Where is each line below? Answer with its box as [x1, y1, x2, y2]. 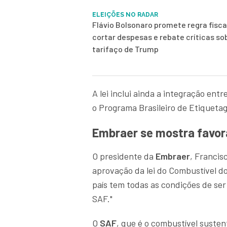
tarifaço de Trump [92, 44, 159, 54]
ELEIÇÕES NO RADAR [92, 11, 158, 19]
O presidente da [92, 150, 156, 162]
